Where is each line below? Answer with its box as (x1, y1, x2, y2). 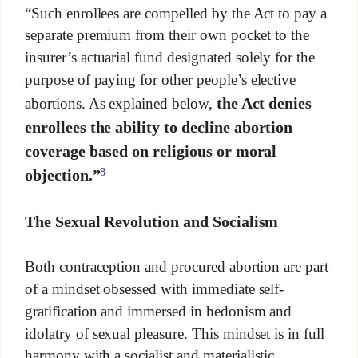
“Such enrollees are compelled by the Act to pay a (24, 4, 328, 22)
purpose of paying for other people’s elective (24, 71, 296, 89)
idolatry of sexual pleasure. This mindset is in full (24, 324, 325, 342)
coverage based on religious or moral (24, 141, 277, 160)
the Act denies (216, 94, 312, 113)
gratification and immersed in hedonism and (24, 302, 292, 320)
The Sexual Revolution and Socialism (24, 213, 279, 230)
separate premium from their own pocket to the (24, 26, 310, 44)
